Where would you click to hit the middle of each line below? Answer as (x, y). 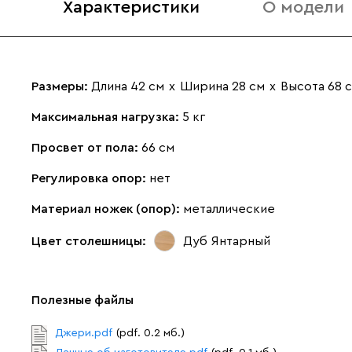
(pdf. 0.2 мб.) (150, 333)
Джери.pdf (84, 333)
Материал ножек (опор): (107, 209)
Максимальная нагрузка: (107, 117)
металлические (229, 209)
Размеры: (61, 86)
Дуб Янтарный (227, 241)
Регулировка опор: (90, 178)
